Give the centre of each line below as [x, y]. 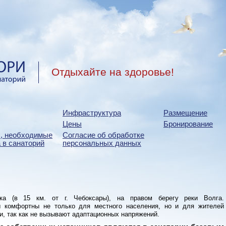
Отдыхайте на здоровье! [113, 72]
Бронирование [188, 124]
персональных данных [102, 143]
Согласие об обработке [103, 135]
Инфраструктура [92, 113]
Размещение [185, 113]
